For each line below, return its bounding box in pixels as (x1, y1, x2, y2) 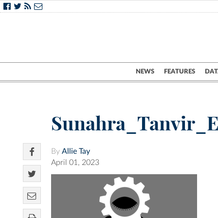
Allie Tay (62, 147, 90, 156)
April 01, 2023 (51, 159, 99, 167)
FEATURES (164, 68, 195, 75)
